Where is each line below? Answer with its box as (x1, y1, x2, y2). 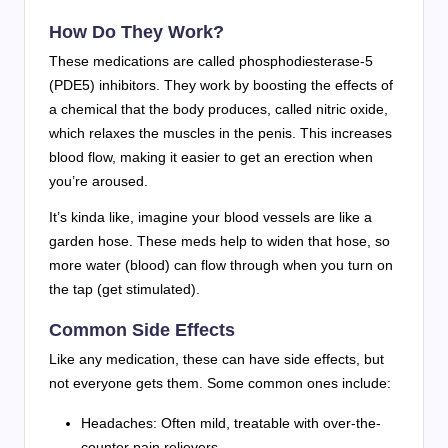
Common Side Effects (49, 318, 235, 340)
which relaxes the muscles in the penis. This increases (49, 124, 392, 141)
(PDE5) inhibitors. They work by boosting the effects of (49, 76, 393, 93)
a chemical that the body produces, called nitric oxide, (49, 100, 388, 117)
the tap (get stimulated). (49, 280, 200, 297)
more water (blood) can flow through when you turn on (49, 256, 393, 273)
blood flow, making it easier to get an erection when (49, 148, 373, 165)
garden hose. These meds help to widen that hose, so (49, 232, 390, 249)
